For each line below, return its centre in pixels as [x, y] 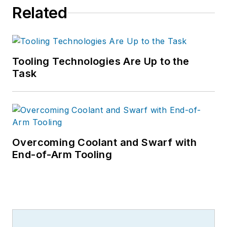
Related [40, 13]
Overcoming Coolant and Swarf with [105, 143]
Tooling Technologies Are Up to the [101, 62]
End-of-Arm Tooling [63, 155]
